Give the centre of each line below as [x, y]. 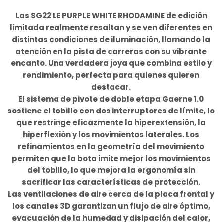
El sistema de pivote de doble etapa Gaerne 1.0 [111, 99]
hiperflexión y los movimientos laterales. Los [111, 135]
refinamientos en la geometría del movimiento [111, 147]
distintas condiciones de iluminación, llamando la [111, 40]
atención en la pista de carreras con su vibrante [111, 52]
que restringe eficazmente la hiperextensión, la [111, 123]
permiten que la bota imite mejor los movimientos [111, 159]
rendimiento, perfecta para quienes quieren [111, 75]
